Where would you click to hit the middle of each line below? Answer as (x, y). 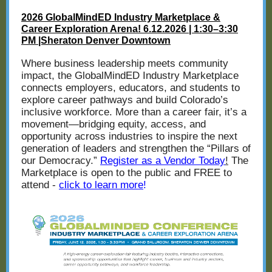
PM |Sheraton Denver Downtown (96, 40)
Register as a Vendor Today (163, 161)
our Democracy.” (61, 161)
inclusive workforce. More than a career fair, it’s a (134, 112)
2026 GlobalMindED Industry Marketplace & (121, 17)
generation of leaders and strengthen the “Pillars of (136, 148)
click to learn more (101, 185)
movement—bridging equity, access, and (114, 124)
